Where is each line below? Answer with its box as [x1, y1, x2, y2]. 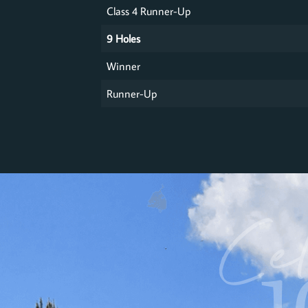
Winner [107, 58, 140, 73]
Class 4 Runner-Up [107, 3, 191, 18]
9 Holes [107, 30, 140, 45]
